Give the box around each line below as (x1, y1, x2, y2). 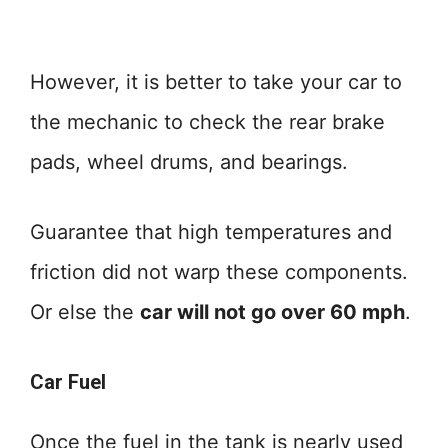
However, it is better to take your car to (30, 70, 402, 94)
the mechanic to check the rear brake (30, 110, 385, 134)
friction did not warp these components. (30, 260, 408, 284)
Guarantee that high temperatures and (30, 220, 392, 244)
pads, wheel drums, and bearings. (30, 150, 348, 174)
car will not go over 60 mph (140, 300, 405, 324)
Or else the (30, 300, 140, 324)
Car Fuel (30, 370, 106, 394)
